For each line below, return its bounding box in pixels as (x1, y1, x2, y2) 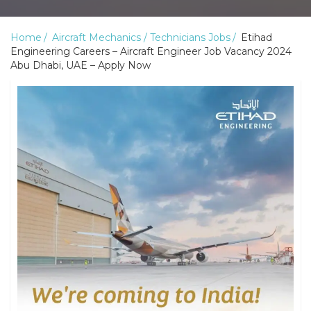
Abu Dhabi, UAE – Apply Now (10, 59, 151, 72)
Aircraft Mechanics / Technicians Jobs (52, 31, 230, 44)
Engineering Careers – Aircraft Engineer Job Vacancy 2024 (10, 45, 292, 58)
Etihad (238, 31, 272, 44)
